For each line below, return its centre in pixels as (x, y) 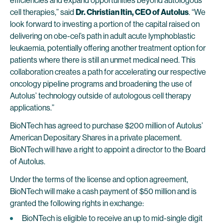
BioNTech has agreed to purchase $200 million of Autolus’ (107, 126)
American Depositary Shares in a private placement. (96, 138)
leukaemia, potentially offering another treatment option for (108, 48)
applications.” (32, 108)
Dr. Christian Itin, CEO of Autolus (132, 12)
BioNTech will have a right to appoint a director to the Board (108, 150)
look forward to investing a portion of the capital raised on (105, 24)
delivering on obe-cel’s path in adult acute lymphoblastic (103, 36)
